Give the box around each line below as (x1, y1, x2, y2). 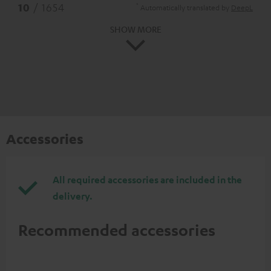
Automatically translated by (139, 2, 231, 13)
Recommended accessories (18, 220, 215, 240)
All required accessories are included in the (53, 173, 242, 186)
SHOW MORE (109, 24, 162, 35)
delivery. (53, 189, 93, 202)
